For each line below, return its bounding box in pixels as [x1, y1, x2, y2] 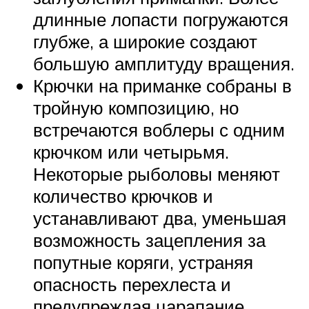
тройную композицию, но [33, 97, 239, 119]
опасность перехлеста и [33, 273, 231, 296]
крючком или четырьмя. [33, 141, 229, 163]
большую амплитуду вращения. [33, 52, 295, 75]
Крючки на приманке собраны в [33, 74, 292, 97]
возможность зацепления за [33, 229, 266, 252]
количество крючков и [33, 185, 213, 208]
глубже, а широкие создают [33, 30, 257, 53]
